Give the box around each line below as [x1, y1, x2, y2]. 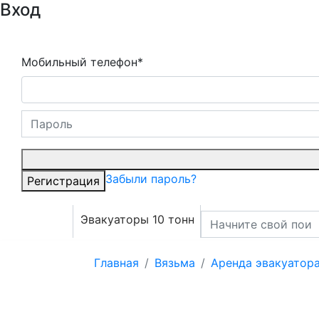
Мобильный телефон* [21, 55, 143, 69]
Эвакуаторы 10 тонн [80, 212, 194, 226]
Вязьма [155, 256, 195, 270]
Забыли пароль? [105, 172, 197, 186]
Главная [94, 256, 139, 270]
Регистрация [27, 174, 100, 188]
